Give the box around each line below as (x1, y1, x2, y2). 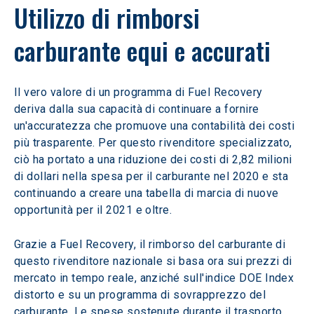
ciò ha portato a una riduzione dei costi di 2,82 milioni (14, 153, 296, 166)
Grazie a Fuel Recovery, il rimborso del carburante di (14, 238, 289, 251)
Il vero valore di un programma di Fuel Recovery (14, 86, 266, 99)
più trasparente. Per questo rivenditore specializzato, (14, 136, 296, 149)
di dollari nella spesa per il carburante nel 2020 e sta (14, 170, 292, 183)
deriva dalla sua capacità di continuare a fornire (14, 102, 263, 116)
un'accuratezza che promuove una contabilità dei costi (14, 119, 298, 132)
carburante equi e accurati (14, 32, 271, 69)
